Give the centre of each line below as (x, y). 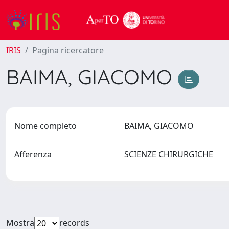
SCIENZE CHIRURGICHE (170, 154)
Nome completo (45, 126)
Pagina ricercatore (68, 50)
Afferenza (33, 154)
